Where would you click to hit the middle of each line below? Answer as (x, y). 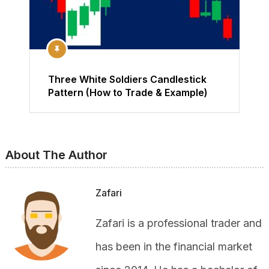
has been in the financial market (174, 247)
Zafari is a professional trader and (178, 223)
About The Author (56, 155)
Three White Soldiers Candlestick (127, 80)
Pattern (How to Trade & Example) (128, 93)
